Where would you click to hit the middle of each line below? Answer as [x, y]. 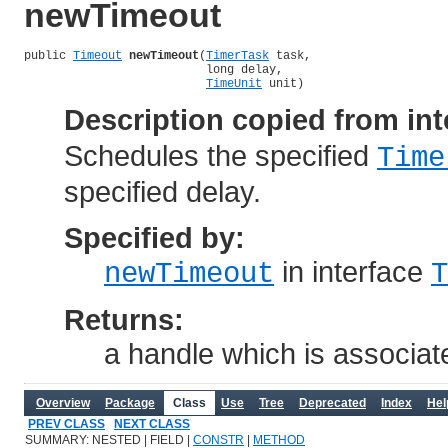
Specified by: [154, 237]
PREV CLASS [66, 423]
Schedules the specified [220, 155]
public [48, 55]
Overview [63, 402]
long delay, [153, 69]
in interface [352, 271]
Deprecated [332, 402]
